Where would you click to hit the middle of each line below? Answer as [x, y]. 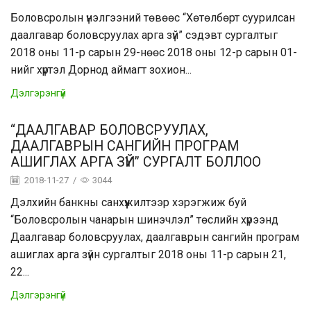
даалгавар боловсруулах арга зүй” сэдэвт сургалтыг [144, 35]
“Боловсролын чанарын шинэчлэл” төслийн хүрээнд [144, 220]
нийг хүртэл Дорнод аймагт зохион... [101, 70]
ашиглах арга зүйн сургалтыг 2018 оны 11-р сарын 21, [148, 255]
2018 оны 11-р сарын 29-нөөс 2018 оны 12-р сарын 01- [154, 53]
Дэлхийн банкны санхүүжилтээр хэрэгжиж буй [128, 203]
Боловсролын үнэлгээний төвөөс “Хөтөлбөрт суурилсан [153, 18]
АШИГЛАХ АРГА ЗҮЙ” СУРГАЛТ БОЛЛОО [136, 162]
